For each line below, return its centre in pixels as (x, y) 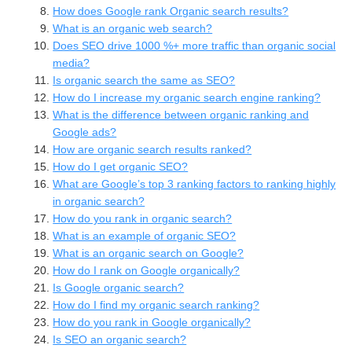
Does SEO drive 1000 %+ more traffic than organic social (194, 45)
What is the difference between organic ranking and (181, 114)
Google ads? (85, 132)
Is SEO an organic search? (120, 339)
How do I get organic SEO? (121, 166)
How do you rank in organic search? (143, 218)
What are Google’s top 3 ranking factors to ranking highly (194, 183)
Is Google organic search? (119, 287)
